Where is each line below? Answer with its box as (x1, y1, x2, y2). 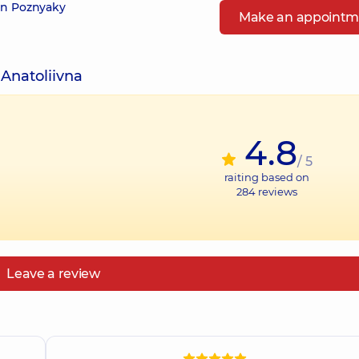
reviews (256, 185, 297, 198)
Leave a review (6, 266, 100, 281)
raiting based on (224, 171, 309, 184)
